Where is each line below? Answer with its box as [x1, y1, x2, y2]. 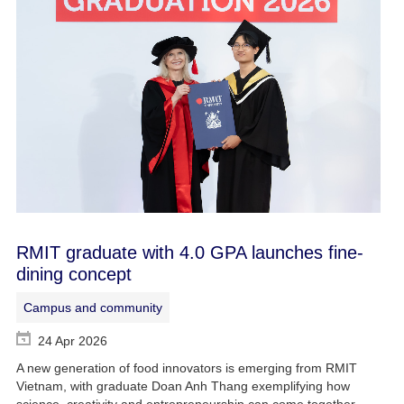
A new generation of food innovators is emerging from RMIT [15, 361, 357, 376]
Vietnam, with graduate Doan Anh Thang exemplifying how [15, 379, 350, 394]
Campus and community [23, 300, 162, 316]
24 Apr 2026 [37, 334, 107, 349]
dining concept [15, 264, 132, 285]
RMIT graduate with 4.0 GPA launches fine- [15, 243, 363, 263]
